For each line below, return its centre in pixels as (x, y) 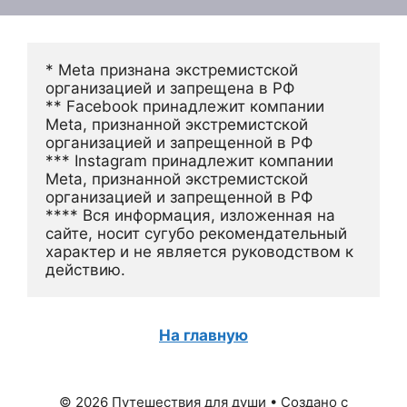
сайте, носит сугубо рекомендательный (196, 234)
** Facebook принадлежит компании (185, 107)
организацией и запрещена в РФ (170, 89)
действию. (85, 270)
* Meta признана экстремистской (172, 70)
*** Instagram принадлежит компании (189, 161)
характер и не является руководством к (199, 252)
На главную (203, 336)
